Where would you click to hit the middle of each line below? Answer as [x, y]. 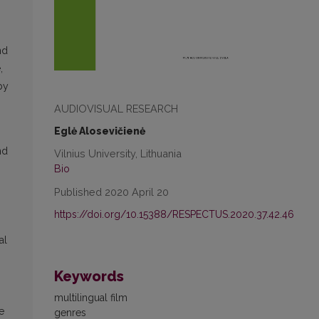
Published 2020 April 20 [111, 192]
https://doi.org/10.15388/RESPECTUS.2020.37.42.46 [174, 214]
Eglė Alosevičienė [100, 131]
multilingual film [91, 297]
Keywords [89, 276]
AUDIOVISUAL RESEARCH [116, 108]
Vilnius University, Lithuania [118, 153]
